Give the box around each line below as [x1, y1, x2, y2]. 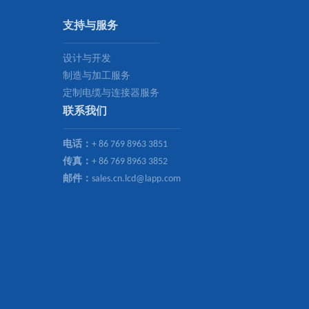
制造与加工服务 [63, 71, 130, 81]
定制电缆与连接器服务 [63, 88, 159, 99]
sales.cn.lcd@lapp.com [92, 174, 181, 184]
